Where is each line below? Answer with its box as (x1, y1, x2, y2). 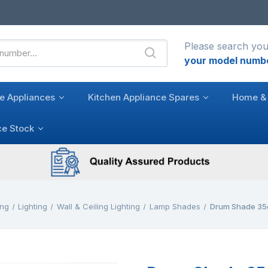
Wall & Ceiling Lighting (57, 201, 141, 211)
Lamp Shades (149, 201, 200, 211)
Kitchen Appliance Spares (88, 91, 199, 103)
